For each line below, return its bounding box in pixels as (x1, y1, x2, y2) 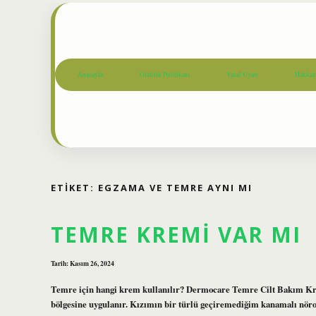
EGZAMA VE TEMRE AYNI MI (98, 181, 253, 194)
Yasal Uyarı (226, 70, 258, 80)
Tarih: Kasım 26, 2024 (51, 258, 114, 269)
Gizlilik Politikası (140, 70, 190, 80)
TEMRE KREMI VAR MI (51, 220, 301, 250)
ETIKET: (51, 181, 98, 194)
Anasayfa (78, 70, 103, 80)
